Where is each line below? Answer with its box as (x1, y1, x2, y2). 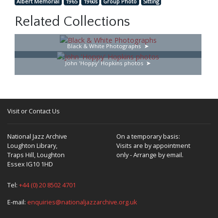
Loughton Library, (7, 141, 57, 150)
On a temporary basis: (116, 132, 180, 141)
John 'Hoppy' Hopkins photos (65, 59, 144, 67)
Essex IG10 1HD (7, 160, 53, 169)
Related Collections (15, 14, 130, 30)
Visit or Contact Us (7, 107, 60, 116)
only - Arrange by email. (116, 150, 183, 160)
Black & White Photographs (67, 42, 142, 50)
